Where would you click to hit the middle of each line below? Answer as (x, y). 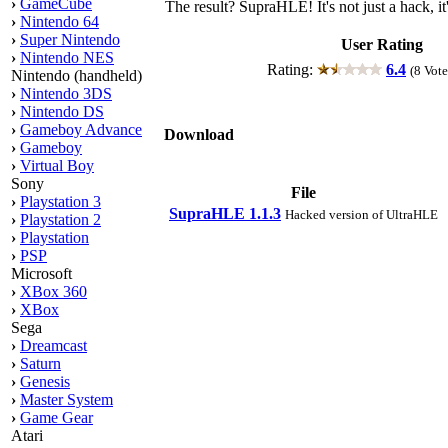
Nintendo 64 (59, 21)
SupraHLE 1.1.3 (225, 213)
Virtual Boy (57, 165)
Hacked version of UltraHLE (361, 214)
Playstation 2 (60, 219)
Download (199, 134)
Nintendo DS (62, 111)
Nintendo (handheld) (76, 75)
